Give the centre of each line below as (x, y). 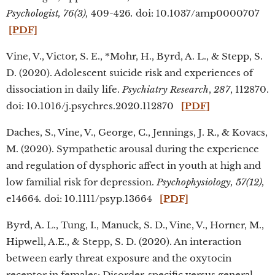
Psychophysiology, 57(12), (211, 182)
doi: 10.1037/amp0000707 (198, 13)
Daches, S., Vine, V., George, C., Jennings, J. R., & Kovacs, (137, 132)
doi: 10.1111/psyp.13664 (101, 199)
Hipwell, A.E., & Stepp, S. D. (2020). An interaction (124, 242)
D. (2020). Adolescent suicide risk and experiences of (130, 73)
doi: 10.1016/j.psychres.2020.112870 (94, 106)
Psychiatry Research (165, 89)
